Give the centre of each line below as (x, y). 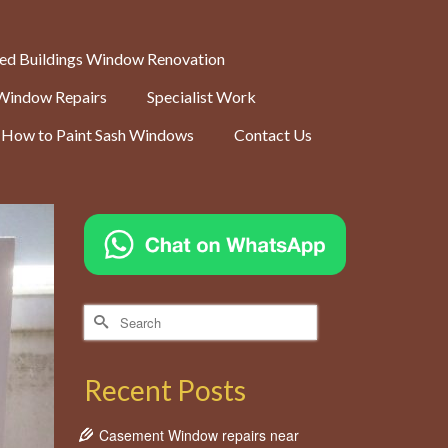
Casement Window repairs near (198, 434)
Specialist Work (201, 96)
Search (106, 313)
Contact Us (273, 134)
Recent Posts (164, 389)
